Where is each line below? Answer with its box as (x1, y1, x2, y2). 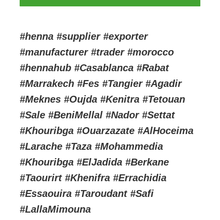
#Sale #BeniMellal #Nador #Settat (20, 109, 175, 120)
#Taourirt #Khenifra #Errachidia (20, 172, 167, 183)
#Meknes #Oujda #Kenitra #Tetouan (20, 93, 186, 105)
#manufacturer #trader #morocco (20, 46, 174, 57)
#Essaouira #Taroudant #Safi (20, 188, 154, 199)
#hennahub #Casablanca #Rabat (20, 62, 169, 73)
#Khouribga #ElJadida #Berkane (20, 156, 169, 167)
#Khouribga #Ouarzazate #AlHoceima (20, 125, 194, 136)
